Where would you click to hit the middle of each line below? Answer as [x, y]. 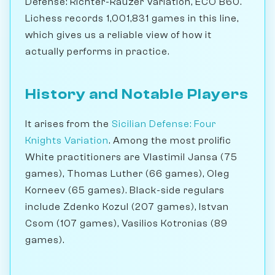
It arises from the [68, 124]
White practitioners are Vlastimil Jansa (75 [131, 157]
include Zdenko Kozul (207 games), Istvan [127, 207]
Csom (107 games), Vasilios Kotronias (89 [126, 223]
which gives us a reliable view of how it [118, 35]
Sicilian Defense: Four [164, 124]
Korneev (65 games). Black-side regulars [125, 190]
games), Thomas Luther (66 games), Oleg [127, 173]
